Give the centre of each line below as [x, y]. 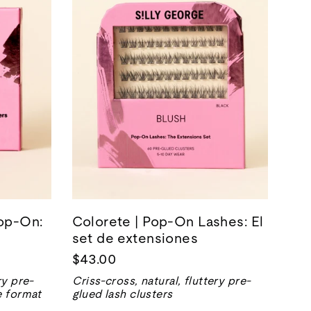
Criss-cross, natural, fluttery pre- [161, 280]
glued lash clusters [122, 294]
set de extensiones [135, 238]
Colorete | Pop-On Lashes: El [168, 221]
